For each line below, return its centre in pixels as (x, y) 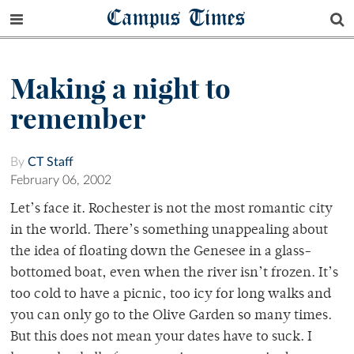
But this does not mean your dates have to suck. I (161, 338)
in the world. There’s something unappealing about (169, 231)
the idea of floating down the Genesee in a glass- (161, 252)
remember (78, 119)
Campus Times (177, 17)
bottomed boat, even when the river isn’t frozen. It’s (174, 274)
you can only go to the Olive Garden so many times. (171, 316)
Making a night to (121, 89)
